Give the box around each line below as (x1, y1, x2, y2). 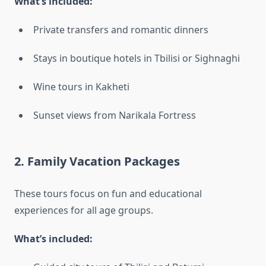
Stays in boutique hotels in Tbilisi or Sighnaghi (33, 52, 240, 65)
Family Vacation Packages (27, 153, 180, 170)
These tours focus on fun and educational (14, 187, 202, 201)
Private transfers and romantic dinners (33, 23, 208, 37)
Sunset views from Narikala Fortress (33, 109, 196, 122)
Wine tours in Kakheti (33, 80, 129, 94)
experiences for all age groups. (14, 204, 153, 217)
